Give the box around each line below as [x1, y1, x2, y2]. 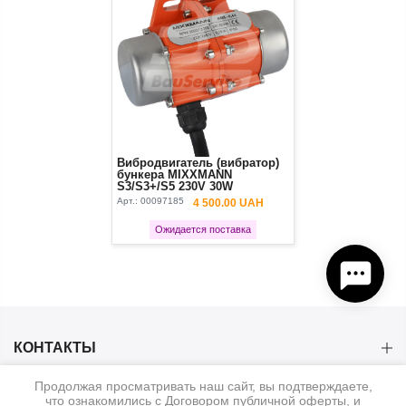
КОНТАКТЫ [14, 339, 96, 355]
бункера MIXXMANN [117, 168, 233, 182]
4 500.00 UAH [193, 197, 265, 210]
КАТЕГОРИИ [14, 386, 102, 402]
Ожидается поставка [155, 224, 251, 236]
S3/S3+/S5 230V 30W [117, 179, 234, 194]
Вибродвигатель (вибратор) [117, 156, 280, 170]
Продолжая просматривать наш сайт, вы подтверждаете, [34, 379, 372, 393]
